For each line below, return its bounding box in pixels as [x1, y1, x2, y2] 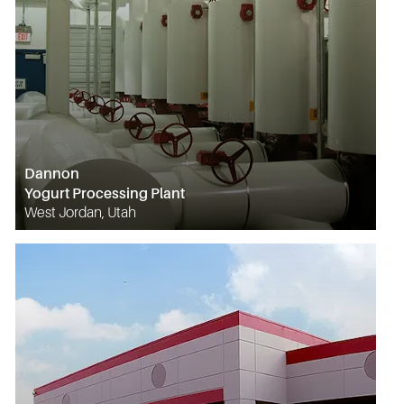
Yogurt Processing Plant [24, 184, 185, 202]
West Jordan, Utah [24, 204, 136, 221]
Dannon [24, 164, 79, 182]
